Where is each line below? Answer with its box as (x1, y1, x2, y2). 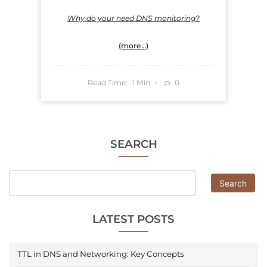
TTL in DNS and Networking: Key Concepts (17, 249, 184, 259)
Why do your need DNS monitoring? (67, 14, 200, 23)
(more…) (118, 41, 148, 51)
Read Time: (87, 77, 128, 87)
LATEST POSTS (92, 212, 175, 226)
